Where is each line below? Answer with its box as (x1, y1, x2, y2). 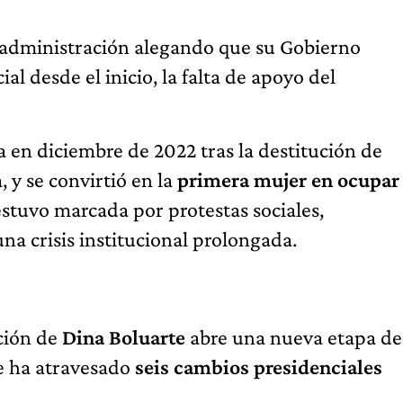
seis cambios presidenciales (135, 354, 382, 380)
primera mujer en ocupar (177, 167, 399, 193)
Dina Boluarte (62, 325, 185, 350)
